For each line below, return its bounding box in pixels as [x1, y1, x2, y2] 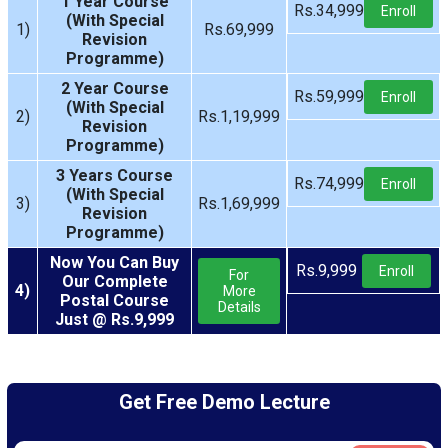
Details [217, 299, 261, 315]
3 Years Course [56, 166, 173, 185]
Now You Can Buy [50, 253, 179, 272]
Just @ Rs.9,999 [55, 310, 174, 329]
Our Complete [61, 272, 168, 291]
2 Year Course [60, 79, 169, 98]
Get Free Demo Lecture [118, 390, 330, 414]
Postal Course [60, 291, 169, 310]
